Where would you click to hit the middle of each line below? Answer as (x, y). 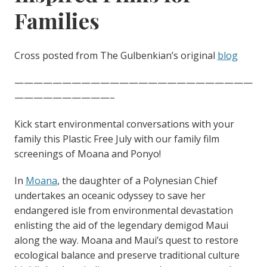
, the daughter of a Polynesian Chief (137, 181)
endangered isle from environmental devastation (123, 211)
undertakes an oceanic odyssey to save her (110, 196)
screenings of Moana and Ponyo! (87, 154)
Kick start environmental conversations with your (124, 124)
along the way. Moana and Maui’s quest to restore (126, 240)
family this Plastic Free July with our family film (117, 139)
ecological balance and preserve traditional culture (127, 255)
